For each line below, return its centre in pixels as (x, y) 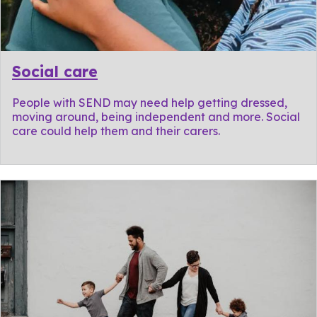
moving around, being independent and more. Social (156, 117)
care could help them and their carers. (116, 131)
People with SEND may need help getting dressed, (150, 103)
